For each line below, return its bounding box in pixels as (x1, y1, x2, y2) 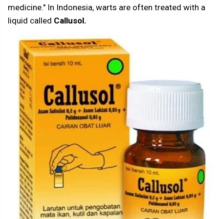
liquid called (8, 16, 52, 25)
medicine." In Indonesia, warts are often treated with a (8, 2, 205, 12)
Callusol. (52, 16, 87, 25)
